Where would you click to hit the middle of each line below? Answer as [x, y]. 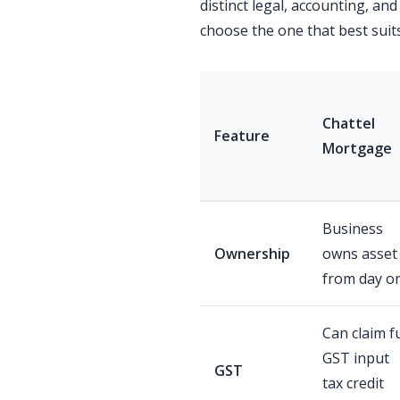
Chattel [349, 123]
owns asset [360, 254]
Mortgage [357, 148]
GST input [356, 358]
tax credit [353, 383]
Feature [242, 136]
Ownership [252, 254]
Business [353, 229]
